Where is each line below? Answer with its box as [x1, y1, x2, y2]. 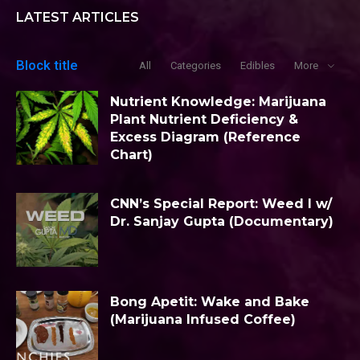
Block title [16, 57, 78, 74]
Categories [170, 59, 221, 72]
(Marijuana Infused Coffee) [110, 311, 296, 327]
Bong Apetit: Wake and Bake [110, 293, 309, 309]
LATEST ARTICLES [16, 10, 139, 26]
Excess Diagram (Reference [110, 129, 301, 145]
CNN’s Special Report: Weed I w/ [110, 196, 332, 212]
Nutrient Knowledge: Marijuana [110, 94, 326, 110]
